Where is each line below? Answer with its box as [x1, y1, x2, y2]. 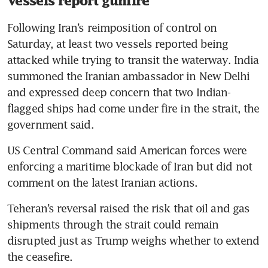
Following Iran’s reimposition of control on [7, 20, 217, 34]
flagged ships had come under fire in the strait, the [7, 101, 260, 115]
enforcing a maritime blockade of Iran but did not [7, 159, 252, 173]
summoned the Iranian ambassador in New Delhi [7, 69, 250, 83]
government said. [7, 117, 94, 131]
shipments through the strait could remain [7, 217, 219, 231]
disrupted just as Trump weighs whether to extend [7, 233, 259, 247]
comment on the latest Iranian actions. [7, 175, 197, 189]
